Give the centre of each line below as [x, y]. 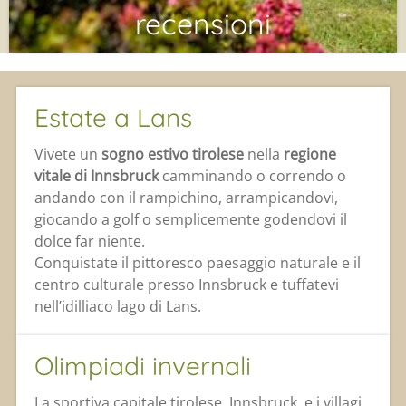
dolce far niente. [89, 242]
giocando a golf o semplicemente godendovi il [190, 220]
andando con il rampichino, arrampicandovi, [186, 198]
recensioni [203, 24]
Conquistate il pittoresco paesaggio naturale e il [197, 263]
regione [309, 155]
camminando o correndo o [252, 176]
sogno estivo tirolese [172, 155]
